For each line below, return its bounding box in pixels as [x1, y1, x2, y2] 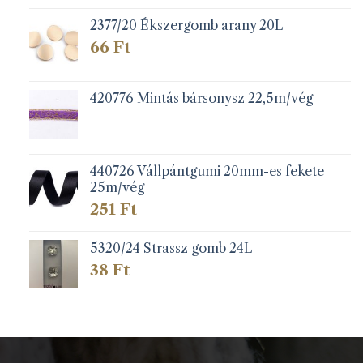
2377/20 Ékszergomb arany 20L [89, 17, 283, 34]
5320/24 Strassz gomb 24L [89, 240, 252, 257]
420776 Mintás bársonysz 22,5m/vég [89, 89, 313, 106]
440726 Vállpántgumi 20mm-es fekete [89, 162, 324, 179]
